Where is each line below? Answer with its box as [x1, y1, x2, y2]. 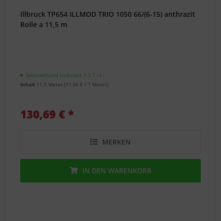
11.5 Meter [37, 80, 65, 88]
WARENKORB [108, 165, 152, 175]
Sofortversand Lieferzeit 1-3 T [24, 71, 97, 78]
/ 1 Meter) [83, 80, 109, 88]
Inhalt [20, 80, 37, 88]
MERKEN [102, 137, 131, 147]
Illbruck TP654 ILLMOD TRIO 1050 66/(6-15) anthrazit [20, 9, 196, 19]
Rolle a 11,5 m [20, 19, 68, 29]
